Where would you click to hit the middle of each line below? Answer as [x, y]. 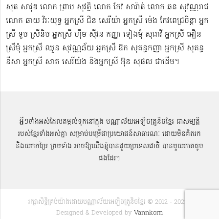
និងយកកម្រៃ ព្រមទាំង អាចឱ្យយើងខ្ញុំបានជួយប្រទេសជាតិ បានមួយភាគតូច [109, 147]
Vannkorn [148, 213]
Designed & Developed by [95, 213]
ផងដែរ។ [109, 159]
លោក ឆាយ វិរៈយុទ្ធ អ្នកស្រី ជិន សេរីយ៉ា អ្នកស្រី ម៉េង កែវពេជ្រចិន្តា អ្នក [107, 21]
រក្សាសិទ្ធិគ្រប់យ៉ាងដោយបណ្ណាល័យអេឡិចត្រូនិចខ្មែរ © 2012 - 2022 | [109, 202]
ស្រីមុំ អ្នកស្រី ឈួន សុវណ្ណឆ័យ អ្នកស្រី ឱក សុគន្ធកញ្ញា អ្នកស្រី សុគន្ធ [105, 49]
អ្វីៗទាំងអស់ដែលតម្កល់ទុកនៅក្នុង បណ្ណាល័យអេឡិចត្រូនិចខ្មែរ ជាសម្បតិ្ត [109, 122]
